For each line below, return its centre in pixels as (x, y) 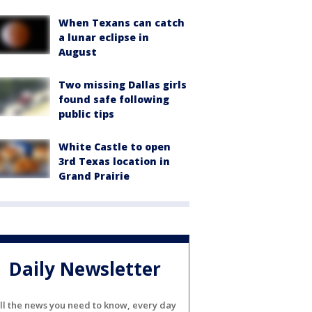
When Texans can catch (122, 23)
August (78, 52)
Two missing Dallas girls (123, 85)
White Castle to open (115, 147)
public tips (86, 114)
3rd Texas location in (114, 161)
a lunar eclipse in (104, 37)
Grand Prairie (94, 176)
